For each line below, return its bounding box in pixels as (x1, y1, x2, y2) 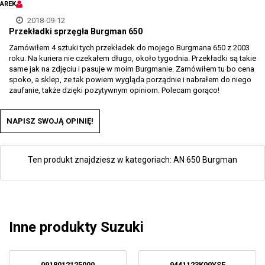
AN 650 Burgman (173, 155, 237, 164)
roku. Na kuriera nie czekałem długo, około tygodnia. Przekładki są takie (9, 54, 256, 63)
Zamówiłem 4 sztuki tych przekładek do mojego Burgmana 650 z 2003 (9, 43, 250, 52)
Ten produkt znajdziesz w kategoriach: (28, 155, 173, 164)
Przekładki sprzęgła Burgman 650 (9, 27, 143, 36)
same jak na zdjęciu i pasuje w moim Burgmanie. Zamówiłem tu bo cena (9, 64, 254, 73)
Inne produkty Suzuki (9, 219, 144, 235)
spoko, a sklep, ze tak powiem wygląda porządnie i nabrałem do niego (9, 75, 251, 84)
